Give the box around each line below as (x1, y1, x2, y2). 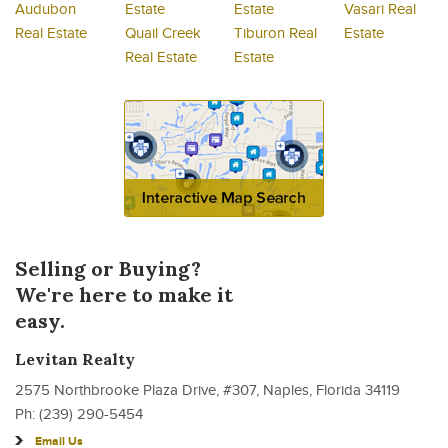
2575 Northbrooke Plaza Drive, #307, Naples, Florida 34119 (15, 381, 400, 399)
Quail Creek (124, 24, 201, 42)
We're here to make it (15, 281, 233, 307)
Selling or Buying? (15, 255, 201, 281)
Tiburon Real (234, 24, 317, 42)
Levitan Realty (15, 348, 135, 369)
